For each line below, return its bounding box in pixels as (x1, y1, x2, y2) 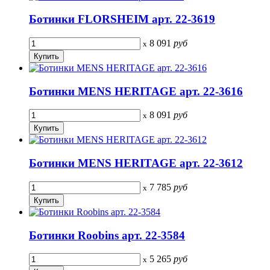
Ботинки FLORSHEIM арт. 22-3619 (29, 13, 215, 26)
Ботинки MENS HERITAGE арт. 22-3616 (29, 84, 243, 98)
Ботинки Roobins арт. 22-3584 (29, 228, 185, 242)
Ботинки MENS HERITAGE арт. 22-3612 (29, 157, 243, 170)
